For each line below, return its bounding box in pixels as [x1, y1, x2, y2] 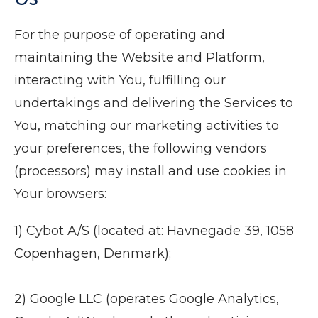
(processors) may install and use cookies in [14, 163, 287, 179]
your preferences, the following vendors [14, 141, 267, 156]
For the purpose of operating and [14, 27, 225, 43]
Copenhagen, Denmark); [14, 246, 171, 261]
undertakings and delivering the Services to [14, 95, 293, 111]
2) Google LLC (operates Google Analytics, [14, 291, 279, 307]
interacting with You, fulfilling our [14, 72, 226, 88]
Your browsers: [14, 186, 106, 202]
